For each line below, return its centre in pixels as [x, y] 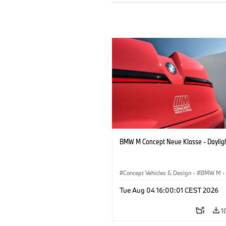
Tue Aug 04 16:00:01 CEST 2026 [169, 190]
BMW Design [140, 184]
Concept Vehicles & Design [157, 173]
